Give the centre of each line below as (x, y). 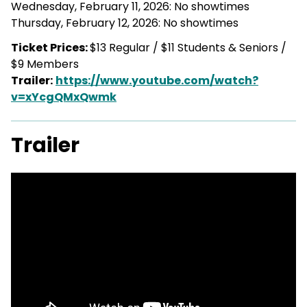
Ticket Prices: (50, 47)
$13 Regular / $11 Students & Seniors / (188, 47)
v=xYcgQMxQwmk (64, 97)
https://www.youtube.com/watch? (157, 80)
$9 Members (45, 64)
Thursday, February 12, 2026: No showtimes (125, 23)
